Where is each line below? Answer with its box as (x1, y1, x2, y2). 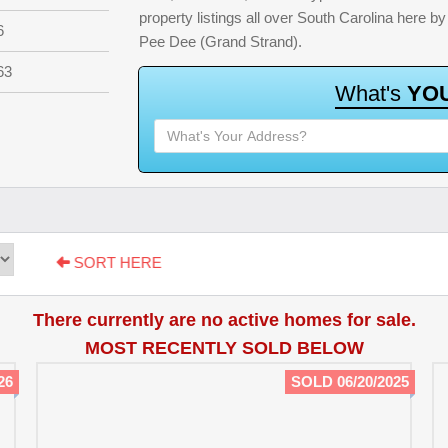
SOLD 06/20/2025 (291, 373, 410, 391)
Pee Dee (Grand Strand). (139, 33, 302, 50)
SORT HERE (77, 254, 170, 272)
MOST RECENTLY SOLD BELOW (84, 338, 364, 359)
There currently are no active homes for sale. (32, 310, 416, 331)
